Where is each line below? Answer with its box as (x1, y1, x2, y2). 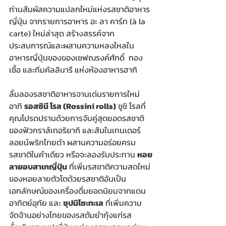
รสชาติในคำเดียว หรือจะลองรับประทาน (9, 148, 137, 161)
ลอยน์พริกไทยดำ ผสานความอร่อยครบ (9, 136, 136, 149)
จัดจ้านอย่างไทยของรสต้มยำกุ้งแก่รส (9, 209, 132, 221)
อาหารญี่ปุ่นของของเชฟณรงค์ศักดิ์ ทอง (9, 51, 143, 64)
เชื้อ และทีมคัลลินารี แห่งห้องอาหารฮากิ (9, 64, 137, 76)
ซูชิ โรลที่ (116, 100, 146, 112)
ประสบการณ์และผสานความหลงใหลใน (9, 39, 134, 52)
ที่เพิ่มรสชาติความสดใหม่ (67, 160, 150, 173)
